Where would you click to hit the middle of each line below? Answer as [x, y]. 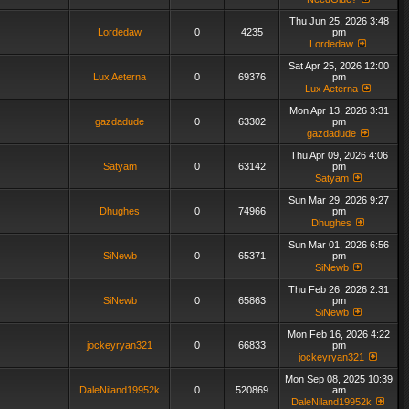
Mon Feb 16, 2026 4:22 [339, 334]
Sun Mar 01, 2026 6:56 [339, 245]
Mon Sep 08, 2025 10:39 [339, 379]
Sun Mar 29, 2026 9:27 [339, 200]
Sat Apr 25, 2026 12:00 [339, 66]
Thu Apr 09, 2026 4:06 [339, 155]
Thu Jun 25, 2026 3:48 [339, 21]
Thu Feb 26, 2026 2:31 [339, 289]
